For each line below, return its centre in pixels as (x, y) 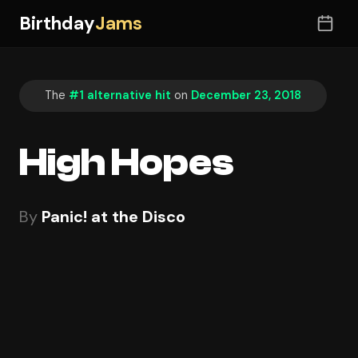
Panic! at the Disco (113, 216)
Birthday (57, 23)
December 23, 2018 (246, 95)
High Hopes (127, 162)
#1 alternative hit (120, 95)
